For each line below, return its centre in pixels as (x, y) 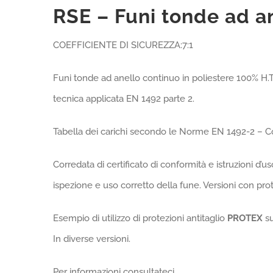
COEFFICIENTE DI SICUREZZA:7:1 (123, 45)
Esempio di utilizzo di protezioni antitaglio (140, 218)
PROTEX (246, 218)
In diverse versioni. (92, 239)
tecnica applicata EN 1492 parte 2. (124, 99)
